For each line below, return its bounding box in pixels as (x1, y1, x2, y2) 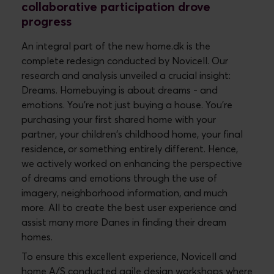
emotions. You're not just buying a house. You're (21, 100, 232, 110)
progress (21, 15, 72, 28)
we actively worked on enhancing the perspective (21, 158, 242, 169)
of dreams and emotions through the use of (21, 173, 217, 183)
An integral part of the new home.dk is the (21, 41, 210, 51)
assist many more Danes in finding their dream (21, 217, 226, 228)
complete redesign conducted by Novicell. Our (21, 56, 228, 66)
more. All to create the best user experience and (21, 202, 237, 213)
